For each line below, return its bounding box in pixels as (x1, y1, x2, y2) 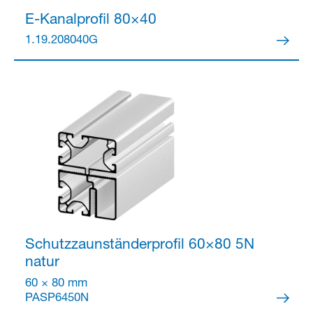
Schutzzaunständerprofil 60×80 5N (24, 238, 254, 253)
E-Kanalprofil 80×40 (24, 13, 156, 28)
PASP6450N (24, 292, 89, 305)
